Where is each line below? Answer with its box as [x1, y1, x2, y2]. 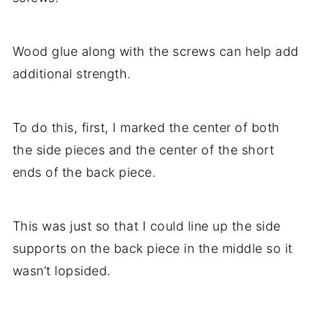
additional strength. [12, 66, 131, 81]
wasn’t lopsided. [12, 263, 111, 278]
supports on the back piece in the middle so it [12, 241, 293, 256]
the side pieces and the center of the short [12, 143, 275, 157]
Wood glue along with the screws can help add [12, 44, 299, 59]
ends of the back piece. [12, 165, 156, 180]
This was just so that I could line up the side [12, 219, 281, 233]
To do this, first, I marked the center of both [12, 120, 280, 135]
